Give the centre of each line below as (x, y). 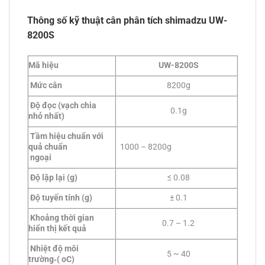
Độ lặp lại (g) (53, 178)
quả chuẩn (48, 147)
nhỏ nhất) (46, 117)
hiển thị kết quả (57, 229)
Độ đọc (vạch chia (62, 106)
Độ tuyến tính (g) (60, 198)
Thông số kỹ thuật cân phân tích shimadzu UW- (127, 21)
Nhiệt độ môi (54, 249)
